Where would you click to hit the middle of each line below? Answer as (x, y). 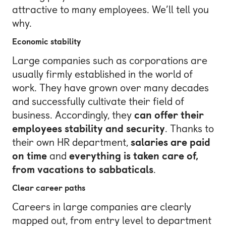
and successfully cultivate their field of (98, 101)
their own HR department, (71, 142)
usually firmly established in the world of (102, 74)
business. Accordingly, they (73, 115)
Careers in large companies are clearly (102, 207)
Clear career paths (49, 188)
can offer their (169, 115)
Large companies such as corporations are (110, 60)
